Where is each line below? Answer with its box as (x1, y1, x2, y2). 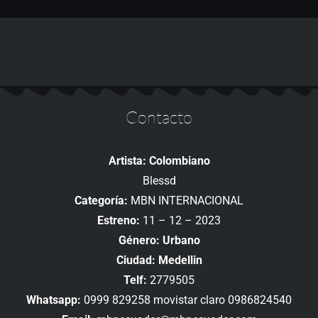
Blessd (142, 174, 176, 188)
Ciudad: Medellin (116, 253, 202, 268)
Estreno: (97, 214, 140, 228)
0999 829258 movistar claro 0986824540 (81, 293, 292, 307)
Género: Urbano (118, 234, 200, 248)
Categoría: (75, 194, 128, 208)
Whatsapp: (26, 293, 81, 307)
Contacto (126, 106, 192, 128)
